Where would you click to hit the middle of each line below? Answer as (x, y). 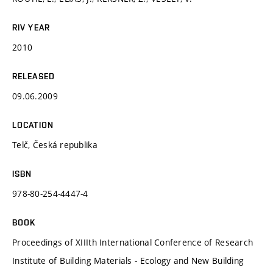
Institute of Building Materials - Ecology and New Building (128, 260)
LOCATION (33, 125)
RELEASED (34, 76)
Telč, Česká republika (55, 144)
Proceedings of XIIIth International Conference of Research (133, 242)
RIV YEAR (31, 27)
